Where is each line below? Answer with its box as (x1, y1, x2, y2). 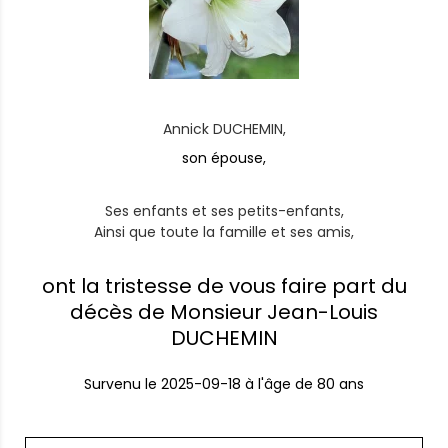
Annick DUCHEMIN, (162, 119, 286, 139)
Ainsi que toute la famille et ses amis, (94, 222, 354, 242)
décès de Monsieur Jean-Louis (70, 298, 378, 326)
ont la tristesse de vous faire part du (41, 272, 407, 300)
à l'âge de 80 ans (245, 374, 364, 394)
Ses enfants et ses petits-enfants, (104, 201, 344, 221)
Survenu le (84, 374, 161, 394)
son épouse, (182, 148, 266, 168)
